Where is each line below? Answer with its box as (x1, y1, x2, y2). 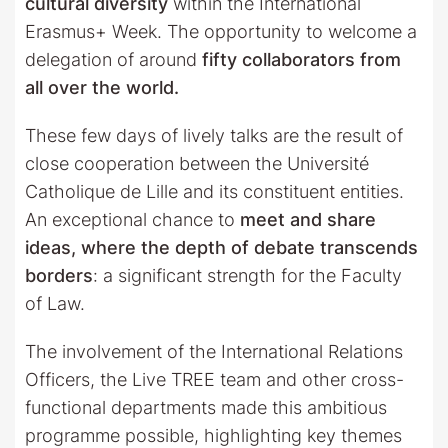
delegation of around (25, 48, 202, 70)
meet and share (240, 208, 376, 230)
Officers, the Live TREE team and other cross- (25, 368, 404, 390)
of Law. (25, 292, 85, 314)
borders (25, 264, 93, 286)
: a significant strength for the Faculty (93, 264, 402, 286)
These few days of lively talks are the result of (25, 124, 403, 146)
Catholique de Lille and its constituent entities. (25, 180, 404, 202)
